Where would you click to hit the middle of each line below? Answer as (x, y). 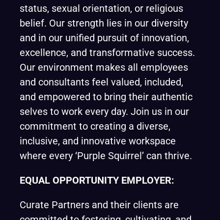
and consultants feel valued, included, (101, 82)
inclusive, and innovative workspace (98, 141)
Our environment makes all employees (104, 67)
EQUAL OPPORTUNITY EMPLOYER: (97, 180)
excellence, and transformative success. (107, 53)
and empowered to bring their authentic (106, 97)
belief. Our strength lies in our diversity (104, 23)
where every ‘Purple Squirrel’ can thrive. (106, 156)
